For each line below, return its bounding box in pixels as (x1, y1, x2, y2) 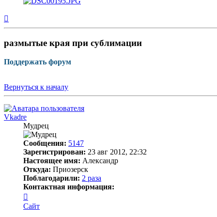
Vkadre (4, 112, 27, 121)
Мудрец (23, 121, 49, 130)
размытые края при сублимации (4, 38, 142, 48)
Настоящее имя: (23, 156, 80, 165)
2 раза (82, 173, 101, 182)
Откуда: (23, 165, 51, 173)
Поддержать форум (4, 57, 71, 66)
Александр (80, 156, 118, 165)
